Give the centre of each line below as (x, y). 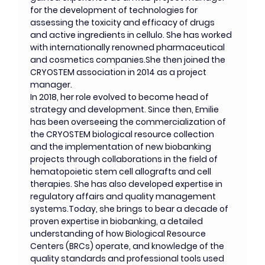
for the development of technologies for (115, 10)
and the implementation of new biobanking (122, 147)
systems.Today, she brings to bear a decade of (130, 209)
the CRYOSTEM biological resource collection (123, 134)
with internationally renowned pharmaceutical (129, 47)
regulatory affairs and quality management (124, 196)
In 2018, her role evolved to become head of (121, 97)
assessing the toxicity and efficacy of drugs (124, 22)
